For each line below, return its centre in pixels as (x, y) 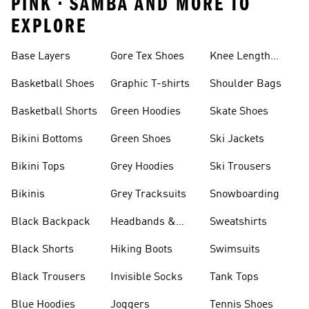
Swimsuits (235, 250)
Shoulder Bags (246, 84)
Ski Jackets (237, 139)
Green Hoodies (146, 112)
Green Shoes (141, 139)
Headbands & (143, 222)
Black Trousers (48, 277)
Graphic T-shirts (150, 84)
